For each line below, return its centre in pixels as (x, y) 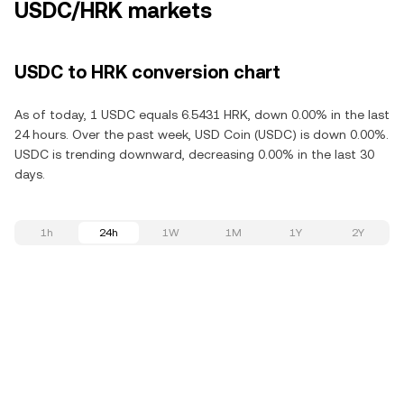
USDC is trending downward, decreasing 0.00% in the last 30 (194, 154)
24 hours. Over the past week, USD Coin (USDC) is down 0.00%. (202, 134)
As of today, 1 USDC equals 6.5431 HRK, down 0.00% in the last (202, 115)
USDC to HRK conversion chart (147, 72)
